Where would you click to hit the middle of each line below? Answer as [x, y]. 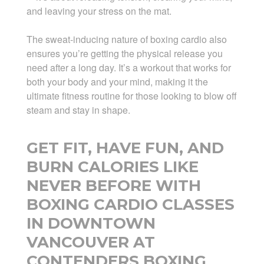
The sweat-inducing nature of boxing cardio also [126, 39]
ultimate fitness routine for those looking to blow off [131, 96]
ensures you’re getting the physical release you [124, 54]
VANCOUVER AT [90, 242]
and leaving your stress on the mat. [99, 11]
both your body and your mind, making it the [117, 82]
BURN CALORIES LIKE [112, 167]
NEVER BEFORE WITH [113, 186]
